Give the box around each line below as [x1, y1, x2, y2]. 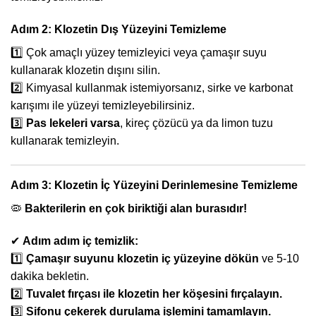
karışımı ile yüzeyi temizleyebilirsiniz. [11, 99, 195, 112]
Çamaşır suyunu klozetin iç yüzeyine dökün [26, 252, 259, 265]
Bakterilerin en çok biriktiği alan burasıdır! [25, 202, 247, 214]
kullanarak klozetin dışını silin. [11, 64, 160, 77]
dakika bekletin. [11, 269, 89, 282]
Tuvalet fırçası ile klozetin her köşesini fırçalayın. [26, 287, 282, 300]
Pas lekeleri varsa [26, 117, 120, 130]
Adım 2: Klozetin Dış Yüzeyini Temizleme [11, 23, 226, 36]
